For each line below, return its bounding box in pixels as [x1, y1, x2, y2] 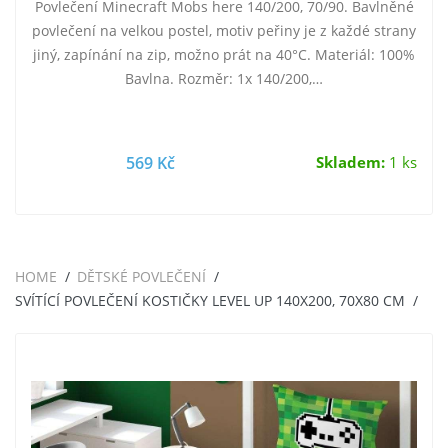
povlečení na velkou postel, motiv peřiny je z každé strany [32, 21, 416, 40]
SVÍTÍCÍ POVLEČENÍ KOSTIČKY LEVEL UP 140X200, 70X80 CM [15, 291, 405, 310]
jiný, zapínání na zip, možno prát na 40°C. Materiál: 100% [33, 45, 415, 64]
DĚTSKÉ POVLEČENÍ [77, 267, 206, 286]
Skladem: [316, 152, 385, 173]
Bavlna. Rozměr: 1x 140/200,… [125, 69, 323, 88]
